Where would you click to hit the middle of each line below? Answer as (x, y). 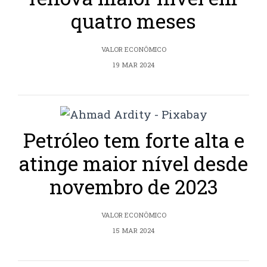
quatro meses (133, 21)
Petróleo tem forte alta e (133, 140)
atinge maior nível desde (133, 164)
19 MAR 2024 (133, 65)
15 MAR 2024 (133, 231)
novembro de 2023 (133, 187)
